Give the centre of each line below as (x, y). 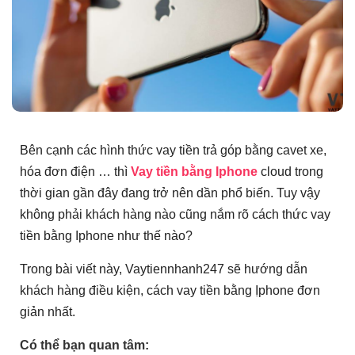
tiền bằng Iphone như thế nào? (106, 236)
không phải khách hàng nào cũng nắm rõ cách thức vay (175, 215)
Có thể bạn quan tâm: (84, 345)
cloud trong (292, 172)
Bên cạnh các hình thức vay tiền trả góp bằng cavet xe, (173, 151)
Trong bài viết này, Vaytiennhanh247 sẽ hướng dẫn (164, 269)
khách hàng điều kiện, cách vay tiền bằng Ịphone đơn (170, 291)
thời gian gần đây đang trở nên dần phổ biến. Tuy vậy (170, 193)
